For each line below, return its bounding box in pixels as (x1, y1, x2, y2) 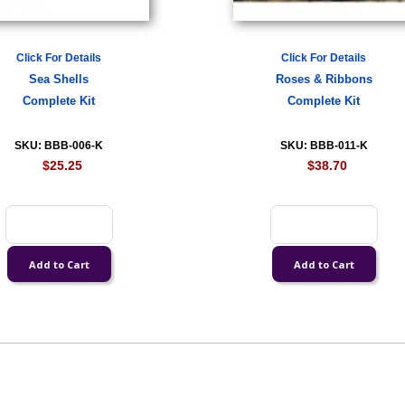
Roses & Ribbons (275, 73, 372, 86)
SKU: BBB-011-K (279, 139, 368, 152)
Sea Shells (29, 73, 89, 86)
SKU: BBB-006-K (14, 139, 104, 152)
